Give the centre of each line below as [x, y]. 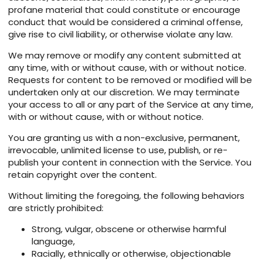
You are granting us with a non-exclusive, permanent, [124, 138]
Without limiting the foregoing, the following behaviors [126, 196]
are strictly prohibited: [56, 208]
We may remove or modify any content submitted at [125, 56]
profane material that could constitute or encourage [124, 10]
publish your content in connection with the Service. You [130, 163]
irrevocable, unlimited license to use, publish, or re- [118, 150]
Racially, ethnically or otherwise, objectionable [131, 254]
